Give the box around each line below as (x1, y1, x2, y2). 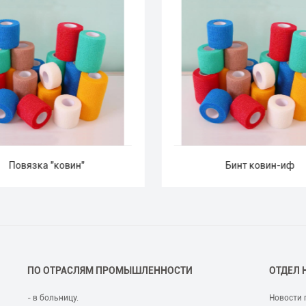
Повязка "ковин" (8, 160, 85, 171)
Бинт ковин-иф (225, 160, 294, 171)
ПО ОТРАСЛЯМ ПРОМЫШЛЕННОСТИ (27, 264, 193, 276)
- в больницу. (27, 292, 79, 303)
